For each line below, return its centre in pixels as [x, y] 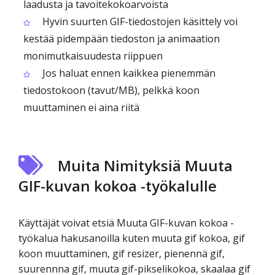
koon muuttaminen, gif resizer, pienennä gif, [122, 254]
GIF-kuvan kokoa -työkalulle [118, 186]
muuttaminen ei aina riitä [81, 107]
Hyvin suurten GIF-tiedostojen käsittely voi [139, 21]
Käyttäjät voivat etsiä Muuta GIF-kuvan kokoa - [126, 223]
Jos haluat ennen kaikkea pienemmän [128, 73]
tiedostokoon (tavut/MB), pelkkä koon [111, 90]
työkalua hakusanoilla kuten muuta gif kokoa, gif [132, 238]
